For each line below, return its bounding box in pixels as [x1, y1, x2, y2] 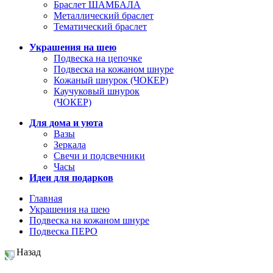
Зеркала [54, 140, 86, 151]
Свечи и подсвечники [54, 151, 145, 161]
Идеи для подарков [29, 172, 113, 183]
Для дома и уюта [29, 118, 103, 129]
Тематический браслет [54, 21, 147, 32]
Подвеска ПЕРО [29, 226, 97, 237]
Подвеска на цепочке [54, 53, 142, 64]
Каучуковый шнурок [54, 86, 140, 97]
